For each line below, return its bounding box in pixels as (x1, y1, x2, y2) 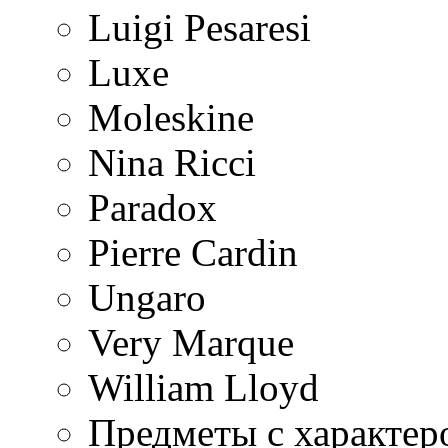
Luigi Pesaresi (88, 6, 311, 49)
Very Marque (88, 321, 294, 364)
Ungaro (88, 276, 206, 319)
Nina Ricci (88, 141, 256, 184)
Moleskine (88, 96, 254, 139)
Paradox (88, 186, 217, 229)
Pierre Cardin (88, 231, 298, 274)
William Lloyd (88, 366, 319, 409)
